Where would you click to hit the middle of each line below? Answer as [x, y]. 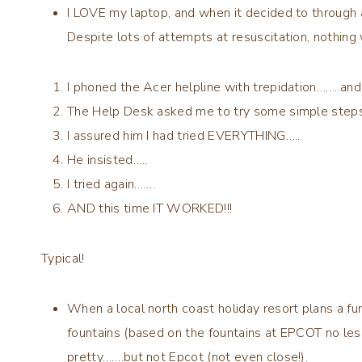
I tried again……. [112, 184]
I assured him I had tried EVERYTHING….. [184, 135]
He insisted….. [107, 160]
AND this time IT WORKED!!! [150, 208]
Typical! [63, 258]
